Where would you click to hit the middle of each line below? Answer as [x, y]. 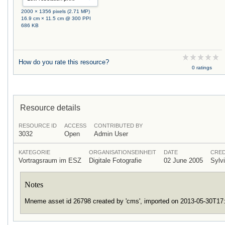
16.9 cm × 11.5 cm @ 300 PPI [56, 18]
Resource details [50, 107]
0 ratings [202, 67]
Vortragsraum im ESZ [50, 160]
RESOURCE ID [38, 125]
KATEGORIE [34, 152]
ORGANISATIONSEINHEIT [123, 152]
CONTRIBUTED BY [118, 125]
